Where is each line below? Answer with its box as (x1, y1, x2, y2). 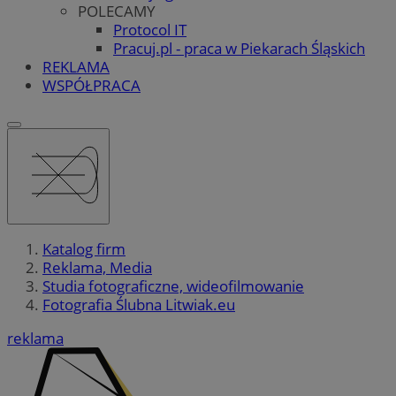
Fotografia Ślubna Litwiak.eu (42, 294, 235, 316)
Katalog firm (42, 239, 126, 260)
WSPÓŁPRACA (42, 74, 141, 95)
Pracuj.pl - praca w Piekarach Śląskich (113, 37, 365, 58)
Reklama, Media (42, 257, 152, 278)
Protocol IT (113, 19, 187, 40)
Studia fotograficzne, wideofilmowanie (42, 276, 304, 297)
